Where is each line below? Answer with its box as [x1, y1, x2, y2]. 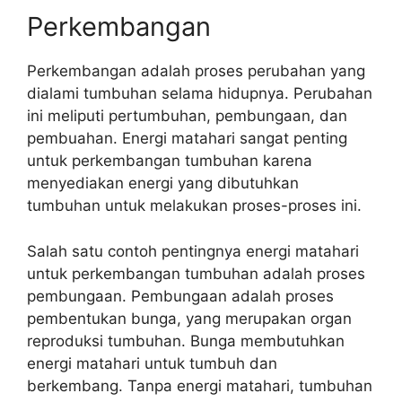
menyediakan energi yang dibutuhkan [27, 174, 299, 192]
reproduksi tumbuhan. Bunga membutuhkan [27, 331, 345, 350]
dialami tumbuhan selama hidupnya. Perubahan [27, 84, 372, 102]
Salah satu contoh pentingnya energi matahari [27, 241, 359, 260]
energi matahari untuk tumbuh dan [27, 354, 277, 372]
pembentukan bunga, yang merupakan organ [27, 309, 352, 328]
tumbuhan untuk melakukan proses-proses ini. [27, 197, 362, 214]
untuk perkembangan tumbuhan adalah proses [27, 264, 365, 283]
